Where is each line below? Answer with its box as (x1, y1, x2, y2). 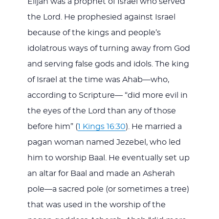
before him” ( (27, 122, 78, 131)
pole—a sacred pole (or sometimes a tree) (27, 185, 189, 193)
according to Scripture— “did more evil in (27, 91, 188, 99)
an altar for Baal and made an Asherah (27, 169, 175, 177)
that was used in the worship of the (27, 200, 166, 209)
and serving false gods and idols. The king (27, 60, 189, 68)
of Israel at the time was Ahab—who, (27, 75, 169, 84)
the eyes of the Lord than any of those (27, 107, 176, 115)
